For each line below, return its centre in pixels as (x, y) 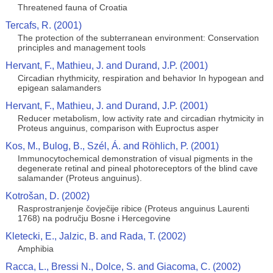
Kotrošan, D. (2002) (47, 196)
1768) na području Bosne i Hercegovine (94, 218)
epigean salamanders (59, 88)
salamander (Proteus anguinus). (80, 178)
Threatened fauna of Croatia (72, 7)
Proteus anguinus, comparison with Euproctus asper (118, 128)
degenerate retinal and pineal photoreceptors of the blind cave (137, 168)
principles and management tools (81, 48)
